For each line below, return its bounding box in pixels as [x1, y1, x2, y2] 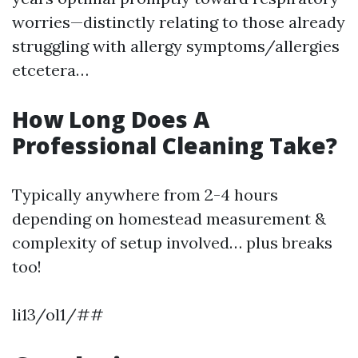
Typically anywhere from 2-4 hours [12, 185, 278, 205]
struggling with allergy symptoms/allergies [12, 36, 340, 57]
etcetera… [12, 60, 89, 81]
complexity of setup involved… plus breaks [12, 233, 332, 253]
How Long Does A [12, 104, 209, 135]
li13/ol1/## [12, 304, 104, 325]
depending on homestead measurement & [12, 209, 326, 229]
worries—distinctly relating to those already [12, 12, 345, 33]
